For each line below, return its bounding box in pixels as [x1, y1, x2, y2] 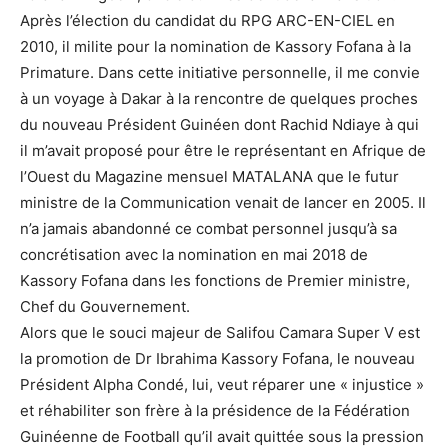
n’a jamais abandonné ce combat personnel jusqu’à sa [20, 219, 397, 238]
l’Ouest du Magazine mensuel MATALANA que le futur [20, 167, 399, 186]
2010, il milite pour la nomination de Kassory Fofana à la [20, 37, 411, 56]
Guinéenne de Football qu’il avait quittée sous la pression [20, 427, 424, 446]
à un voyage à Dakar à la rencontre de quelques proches [20, 89, 418, 108]
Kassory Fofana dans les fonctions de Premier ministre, [20, 271, 410, 290]
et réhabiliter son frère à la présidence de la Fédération [20, 401, 410, 420]
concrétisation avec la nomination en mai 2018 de [20, 245, 368, 264]
